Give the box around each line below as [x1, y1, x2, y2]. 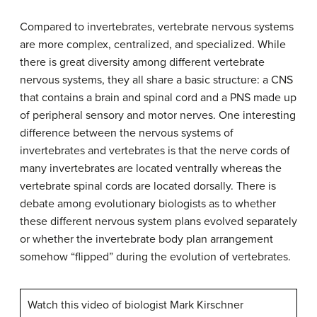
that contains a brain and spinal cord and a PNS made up [20, 91, 296, 105]
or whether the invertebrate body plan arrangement [20, 232, 273, 247]
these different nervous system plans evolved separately [20, 214, 297, 229]
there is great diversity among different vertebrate [20, 55, 265, 70]
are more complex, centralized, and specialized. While [20, 38, 286, 52]
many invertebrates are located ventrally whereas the [20, 161, 282, 176]
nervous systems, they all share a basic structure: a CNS [20, 73, 293, 88]
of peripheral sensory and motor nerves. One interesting [20, 108, 296, 123]
